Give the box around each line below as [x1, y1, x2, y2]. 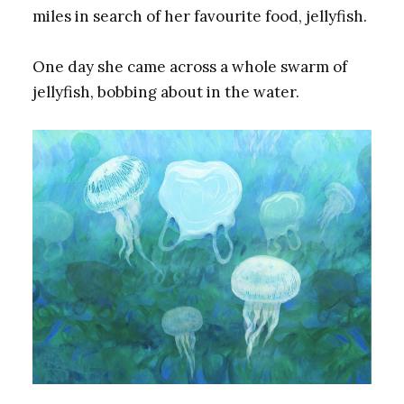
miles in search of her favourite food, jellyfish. [32, 5, 367, 26]
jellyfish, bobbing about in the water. [32, 81, 299, 102]
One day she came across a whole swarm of [32, 56, 347, 77]
